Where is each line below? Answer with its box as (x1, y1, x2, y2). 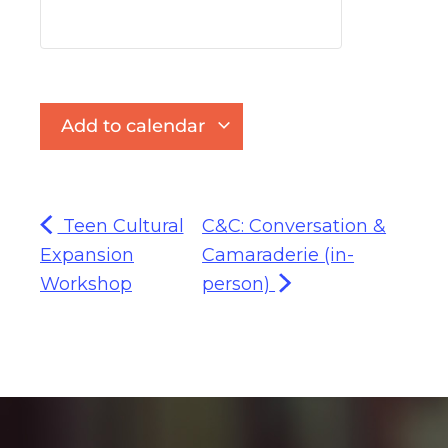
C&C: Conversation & (202, 214, 387, 237)
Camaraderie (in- (202, 243, 355, 266)
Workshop (40, 272, 132, 295)
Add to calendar (61, 114, 210, 137)
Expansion (40, 243, 134, 266)
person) (202, 272, 276, 295)
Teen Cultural (57, 214, 184, 237)
